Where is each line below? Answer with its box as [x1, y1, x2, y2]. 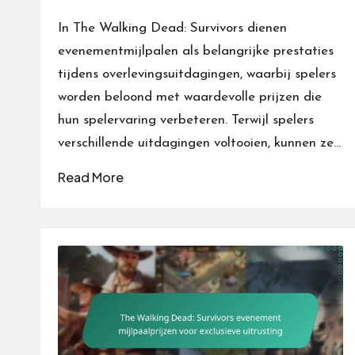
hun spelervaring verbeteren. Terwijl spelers [58, 113, 314, 128]
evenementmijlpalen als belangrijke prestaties [58, 44, 334, 59]
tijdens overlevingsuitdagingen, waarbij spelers [58, 67, 336, 82]
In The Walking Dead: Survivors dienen [58, 21, 287, 36]
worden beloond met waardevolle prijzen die [58, 90, 322, 105]
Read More [58, 169, 124, 186]
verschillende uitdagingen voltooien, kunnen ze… [58, 136, 341, 151]
